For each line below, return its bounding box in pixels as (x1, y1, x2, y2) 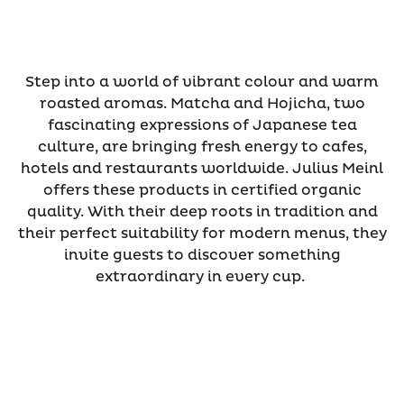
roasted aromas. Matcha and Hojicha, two (39, 94, 365, 113)
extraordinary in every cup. (96, 267, 308, 286)
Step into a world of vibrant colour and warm (25, 72, 379, 91)
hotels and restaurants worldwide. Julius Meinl (21, 159, 383, 178)
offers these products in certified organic (42, 180, 362, 199)
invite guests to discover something (63, 245, 341, 264)
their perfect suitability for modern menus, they (17, 224, 387, 243)
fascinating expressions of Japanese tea (47, 115, 357, 134)
